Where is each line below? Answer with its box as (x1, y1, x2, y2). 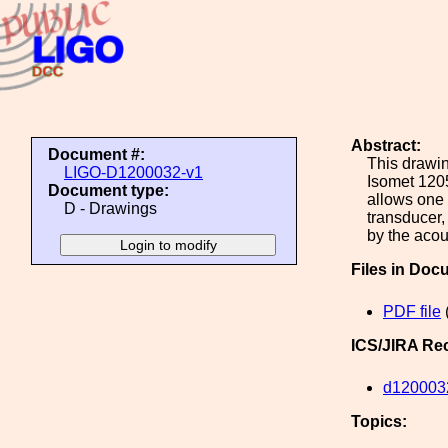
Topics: (351, 413, 407, 430)
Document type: (48, 182, 169, 199)
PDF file (383, 303, 441, 320)
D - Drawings (64, 200, 157, 217)
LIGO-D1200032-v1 (64, 164, 203, 181)
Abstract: (351, 137, 421, 154)
